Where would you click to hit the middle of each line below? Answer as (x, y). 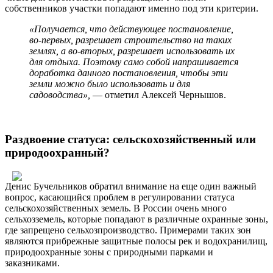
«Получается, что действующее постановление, (131, 29)
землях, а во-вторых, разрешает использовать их (132, 51)
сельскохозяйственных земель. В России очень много (116, 208)
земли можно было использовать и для (110, 84)
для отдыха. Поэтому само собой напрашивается (134, 62)
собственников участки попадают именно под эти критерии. (132, 9)
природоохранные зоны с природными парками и (109, 252)
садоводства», (60, 95)
